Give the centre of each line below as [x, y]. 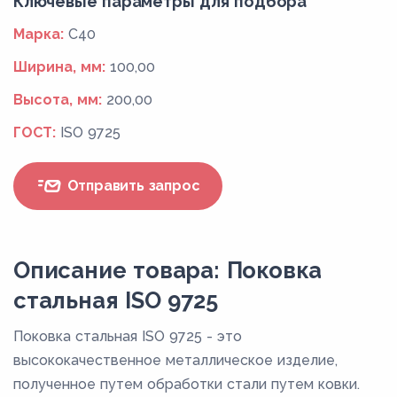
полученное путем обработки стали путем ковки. [187, 384]
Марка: [39, 34]
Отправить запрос [131, 186]
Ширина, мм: [59, 66]
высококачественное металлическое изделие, [175, 360]
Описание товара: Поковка [168, 270]
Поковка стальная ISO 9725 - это [128, 336]
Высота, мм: [58, 99]
